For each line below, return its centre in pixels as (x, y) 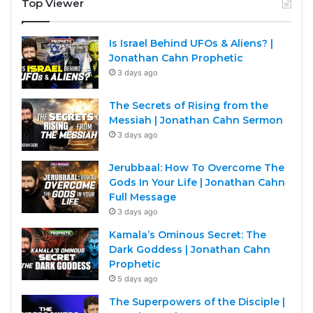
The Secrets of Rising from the (189, 105)
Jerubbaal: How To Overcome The (197, 167)
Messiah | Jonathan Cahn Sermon (196, 120)
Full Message (143, 197)
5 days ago (138, 278)
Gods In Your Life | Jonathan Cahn (197, 182)
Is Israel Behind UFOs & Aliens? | (191, 43)
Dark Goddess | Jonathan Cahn (190, 249)
